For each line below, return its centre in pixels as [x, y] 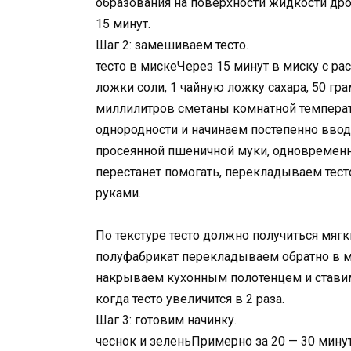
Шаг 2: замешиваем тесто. [172, 45]
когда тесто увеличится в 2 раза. [190, 299]
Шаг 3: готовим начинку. [166, 320]
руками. [118, 193]
